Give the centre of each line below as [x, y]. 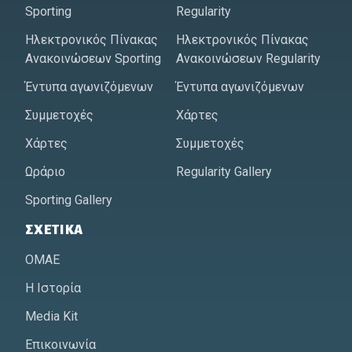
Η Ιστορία [53, 288]
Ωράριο [45, 171]
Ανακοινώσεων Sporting [93, 58]
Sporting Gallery [69, 200]
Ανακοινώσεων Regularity [248, 58]
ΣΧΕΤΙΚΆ [55, 230]
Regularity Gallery [224, 171]
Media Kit [51, 316]
